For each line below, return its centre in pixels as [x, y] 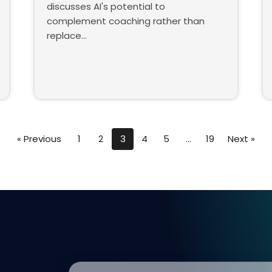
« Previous [39, 139]
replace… [67, 36]
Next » [241, 139]
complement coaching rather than [126, 21]
